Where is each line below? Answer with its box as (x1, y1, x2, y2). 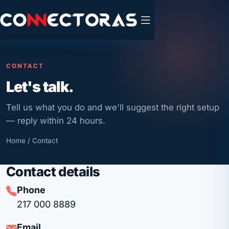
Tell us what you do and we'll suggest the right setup (6, 102, 219, 113)
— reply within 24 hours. (6, 116, 105, 126)
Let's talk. (6, 78, 74, 96)
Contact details (6, 163, 100, 179)
